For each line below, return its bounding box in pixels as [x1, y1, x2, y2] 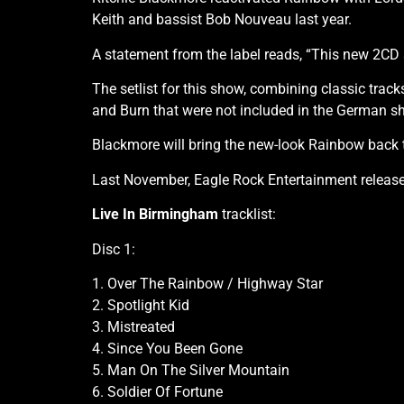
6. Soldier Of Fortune [92, 382, 223, 400]
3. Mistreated [92, 317, 175, 335]
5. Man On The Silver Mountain [92, 361, 289, 379]
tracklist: [218, 206, 276, 224]
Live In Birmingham [92, 206, 218, 224]
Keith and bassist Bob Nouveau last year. [92, 11, 352, 29]
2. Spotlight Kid [92, 296, 189, 314]
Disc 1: [92, 240, 135, 258]
